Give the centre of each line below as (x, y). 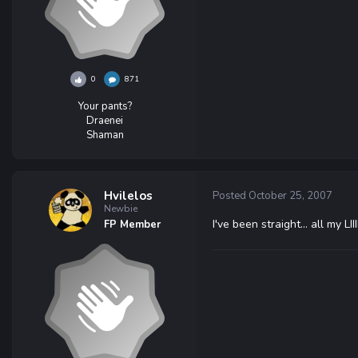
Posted (231, 196)
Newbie (121, 209)
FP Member (132, 225)
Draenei (105, 121)
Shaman (105, 135)
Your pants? (105, 106)
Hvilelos (128, 196)
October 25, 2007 (290, 196)
